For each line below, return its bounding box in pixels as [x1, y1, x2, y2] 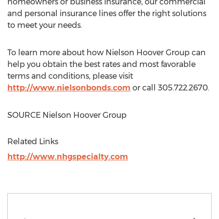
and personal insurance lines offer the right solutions [7, 9, 206, 18]
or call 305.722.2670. [131, 83, 209, 92]
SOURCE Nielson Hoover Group [7, 110, 127, 120]
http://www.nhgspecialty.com [7, 152, 128, 161]
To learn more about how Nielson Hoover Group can [7, 48, 206, 57]
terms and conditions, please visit [7, 71, 133, 81]
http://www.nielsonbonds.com [7, 83, 131, 92]
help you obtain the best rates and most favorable [7, 60, 196, 69]
